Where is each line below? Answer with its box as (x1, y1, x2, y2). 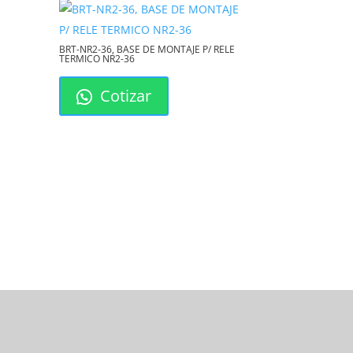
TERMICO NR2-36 (59, 52, 136, 66)
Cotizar (96, 85, 152, 107)
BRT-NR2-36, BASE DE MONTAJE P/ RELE (59, 43, 236, 57)
